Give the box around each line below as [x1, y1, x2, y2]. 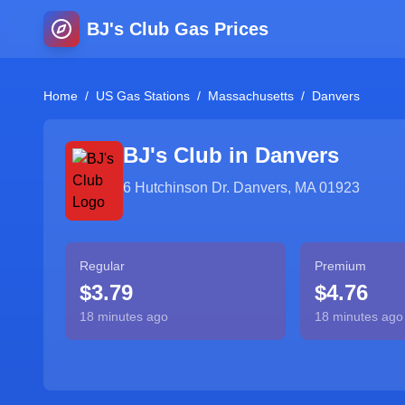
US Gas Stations [96, 89, 190, 103]
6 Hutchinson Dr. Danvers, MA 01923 [123, 180, 360, 195]
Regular [80, 259, 125, 273]
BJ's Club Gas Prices [87, 19, 268, 39]
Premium [314, 259, 366, 273]
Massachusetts [208, 89, 294, 103]
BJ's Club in [123, 143, 255, 167]
